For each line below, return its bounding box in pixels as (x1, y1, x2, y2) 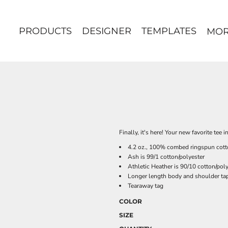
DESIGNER (81, 25, 131, 37)
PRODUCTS (18, 25, 72, 37)
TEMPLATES (141, 25, 196, 37)
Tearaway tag (128, 182, 163, 190)
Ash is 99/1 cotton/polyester (128, 153, 205, 161)
